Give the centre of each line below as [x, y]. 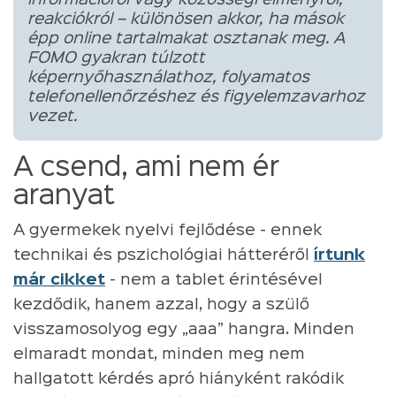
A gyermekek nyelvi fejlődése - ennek [168, 230]
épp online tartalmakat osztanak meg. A [186, 38]
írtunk [339, 255]
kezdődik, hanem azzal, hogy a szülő [161, 305]
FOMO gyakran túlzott [116, 58]
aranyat [64, 196]
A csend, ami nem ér [146, 168]
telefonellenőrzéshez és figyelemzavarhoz [196, 97]
